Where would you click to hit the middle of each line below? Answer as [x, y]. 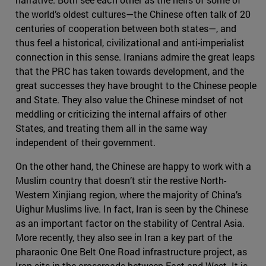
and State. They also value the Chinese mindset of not [129, 99]
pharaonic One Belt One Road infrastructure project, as [131, 251]
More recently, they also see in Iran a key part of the [124, 237]
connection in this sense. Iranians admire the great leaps [135, 56]
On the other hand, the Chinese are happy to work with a [133, 166]
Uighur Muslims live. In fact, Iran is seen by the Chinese [132, 208]
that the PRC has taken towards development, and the [130, 71]
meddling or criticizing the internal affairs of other [121, 113]
